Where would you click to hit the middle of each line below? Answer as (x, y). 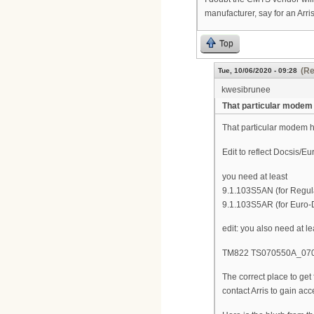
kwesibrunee (246, 90)
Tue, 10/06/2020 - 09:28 (258, 71)
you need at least (255, 176)
